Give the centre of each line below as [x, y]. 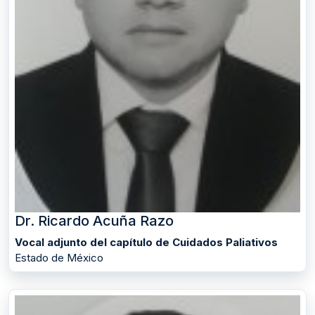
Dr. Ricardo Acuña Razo [94, 220]
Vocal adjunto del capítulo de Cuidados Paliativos [146, 242]
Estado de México [59, 257]
